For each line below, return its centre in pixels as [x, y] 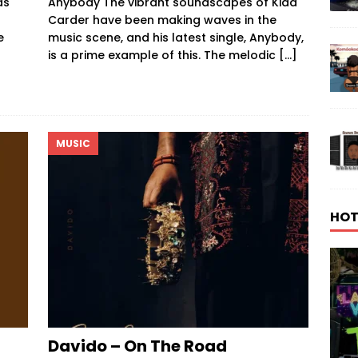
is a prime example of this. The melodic [163, 55]
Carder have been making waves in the [162, 20]
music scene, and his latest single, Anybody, [175, 37]
